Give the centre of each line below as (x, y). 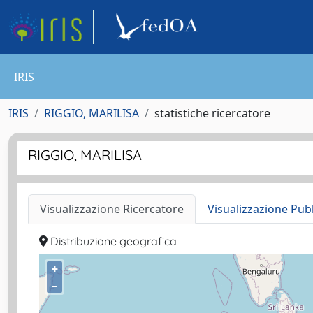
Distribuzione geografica (112, 241)
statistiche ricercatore (212, 113)
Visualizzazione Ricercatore (112, 209)
